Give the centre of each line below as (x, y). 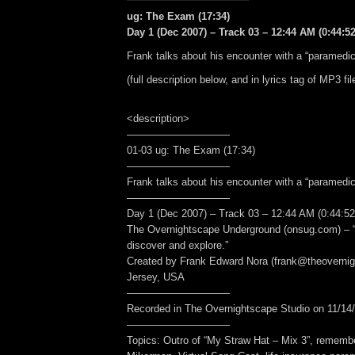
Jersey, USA (156, 277)
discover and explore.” (177, 246)
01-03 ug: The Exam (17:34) (191, 151)
